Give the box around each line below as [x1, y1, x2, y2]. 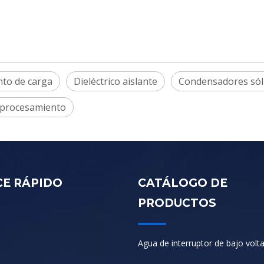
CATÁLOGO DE [138, 176, 227, 190]
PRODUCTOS [138, 196, 216, 210]
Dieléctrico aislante [74, 75, 157, 88]
